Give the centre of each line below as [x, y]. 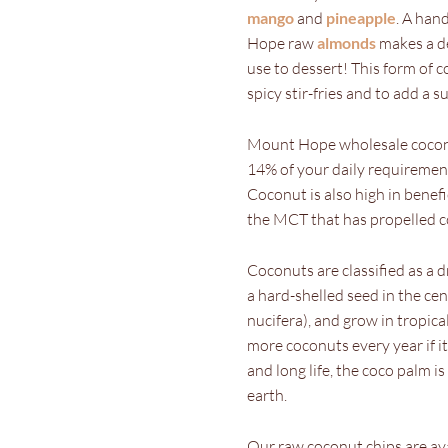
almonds [347, 43]
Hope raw [282, 43]
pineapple [361, 18]
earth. [267, 395]
